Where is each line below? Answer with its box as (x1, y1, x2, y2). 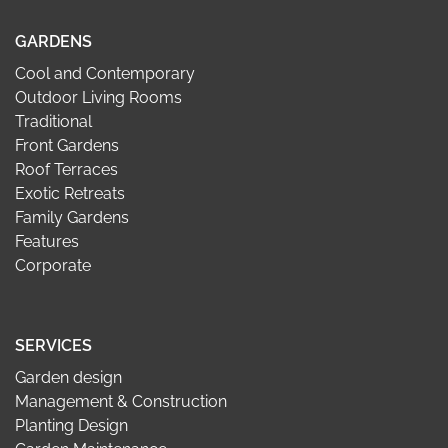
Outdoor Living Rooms (15, 88, 182, 107)
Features (15, 232, 79, 251)
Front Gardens (15, 136, 119, 155)
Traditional (15, 112, 92, 131)
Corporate (15, 256, 91, 275)
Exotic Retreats (15, 184, 125, 203)
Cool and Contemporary (15, 64, 195, 83)
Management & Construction (15, 392, 227, 411)
